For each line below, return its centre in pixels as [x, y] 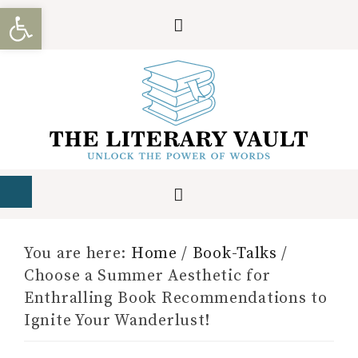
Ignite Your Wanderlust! [117, 321]
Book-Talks [235, 254]
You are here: [78, 254]
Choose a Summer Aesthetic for [147, 276]
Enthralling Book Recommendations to [176, 298]
